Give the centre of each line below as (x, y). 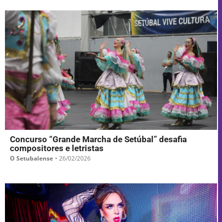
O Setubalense (31, 159)
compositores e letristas (57, 148)
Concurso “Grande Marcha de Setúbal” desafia (98, 139)
